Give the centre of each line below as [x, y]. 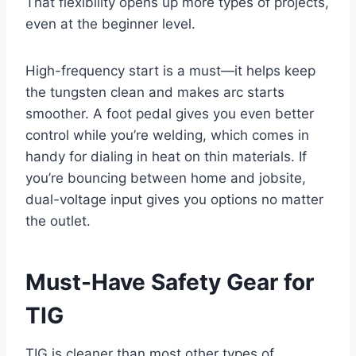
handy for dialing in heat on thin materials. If [166, 156]
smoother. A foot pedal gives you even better [170, 113]
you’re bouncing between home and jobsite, [166, 178]
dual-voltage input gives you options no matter [174, 199]
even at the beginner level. [110, 23]
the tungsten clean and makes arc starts [155, 92]
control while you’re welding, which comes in [167, 135]
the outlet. [58, 221]
